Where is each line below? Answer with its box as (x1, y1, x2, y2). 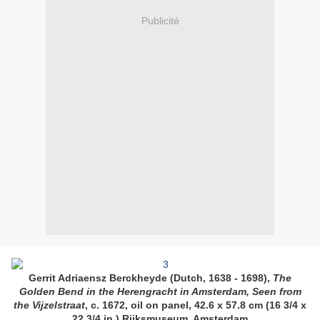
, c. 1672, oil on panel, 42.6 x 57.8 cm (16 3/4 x (85, 299, 306, 311)
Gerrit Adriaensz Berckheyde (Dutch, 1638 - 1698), (29, 272, 273, 284)
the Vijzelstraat (14, 299, 85, 311)
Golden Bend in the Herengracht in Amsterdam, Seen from (19, 286, 301, 298)
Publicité (141, 14, 179, 26)
